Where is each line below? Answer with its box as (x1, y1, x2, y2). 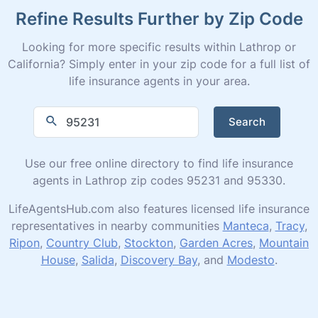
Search (229, 114, 266, 128)
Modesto (226, 252, 275, 267)
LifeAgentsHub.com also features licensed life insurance (9, 201, 309, 216)
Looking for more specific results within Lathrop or (22, 39, 296, 54)
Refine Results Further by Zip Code (15, 7, 303, 29)
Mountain (259, 235, 309, 250)
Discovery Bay (120, 252, 197, 267)
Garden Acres (180, 235, 253, 250)
